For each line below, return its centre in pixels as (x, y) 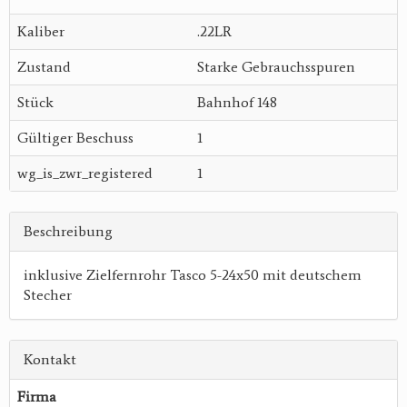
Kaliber (41, 32)
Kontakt (50, 360)
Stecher (48, 295)
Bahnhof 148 (237, 103)
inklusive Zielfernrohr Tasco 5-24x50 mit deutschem (193, 275)
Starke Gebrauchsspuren (276, 67)
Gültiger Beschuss (75, 138)
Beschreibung (68, 232)
